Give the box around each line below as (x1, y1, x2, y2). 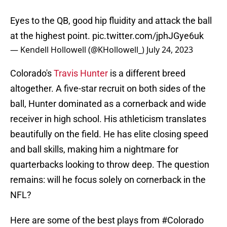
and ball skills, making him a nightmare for (10, 144, 178, 155)
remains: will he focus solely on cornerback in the (10, 174, 206, 185)
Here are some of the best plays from (10, 215, 162, 226)
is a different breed (108, 68, 185, 79)
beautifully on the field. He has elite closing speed (10, 129, 208, 140)
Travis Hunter (54, 68, 108, 79)
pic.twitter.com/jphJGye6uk (92, 30, 204, 42)
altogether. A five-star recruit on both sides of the (10, 83, 206, 94)
